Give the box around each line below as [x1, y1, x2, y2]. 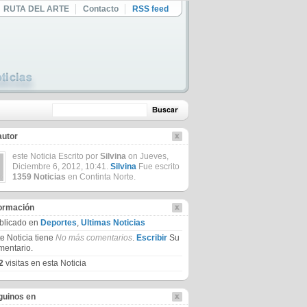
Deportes [40, 218, 77, 228]
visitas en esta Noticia [3, 258, 86, 268]
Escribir [136, 233, 167, 243]
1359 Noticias [12, 172, 66, 182]
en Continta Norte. [66, 172, 136, 182]
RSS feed [132, 4, 169, 14]
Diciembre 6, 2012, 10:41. [12, 162, 110, 171]
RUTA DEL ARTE [3, 4, 69, 14]
